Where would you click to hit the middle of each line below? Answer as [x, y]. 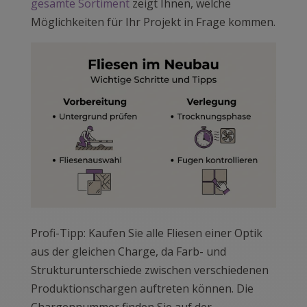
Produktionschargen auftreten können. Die [142, 288]
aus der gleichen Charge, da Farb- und [128, 251]
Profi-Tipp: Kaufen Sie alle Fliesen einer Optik [146, 233]
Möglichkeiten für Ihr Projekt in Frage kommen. [153, 22]
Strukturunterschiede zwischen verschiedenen [149, 270]
